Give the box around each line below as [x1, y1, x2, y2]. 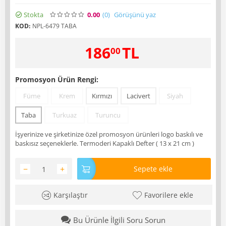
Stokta [24, 10, 43, 19]
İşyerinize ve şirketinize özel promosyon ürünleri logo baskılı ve [15, 130, 203, 139]
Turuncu [95, 110, 121, 120]
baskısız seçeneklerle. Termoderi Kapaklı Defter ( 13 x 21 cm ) [15, 139, 194, 148]
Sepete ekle [133, 164, 173, 174]
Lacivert [127, 91, 150, 100]
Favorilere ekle [144, 190, 193, 200]
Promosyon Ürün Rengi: [15, 75, 98, 84]
